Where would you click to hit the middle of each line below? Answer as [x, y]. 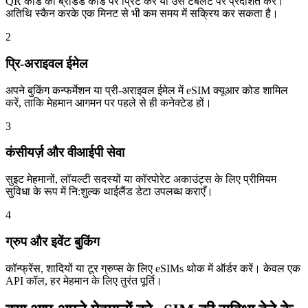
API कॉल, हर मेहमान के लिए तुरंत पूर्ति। [84, 280]
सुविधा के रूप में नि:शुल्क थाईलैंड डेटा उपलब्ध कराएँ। [109, 192]
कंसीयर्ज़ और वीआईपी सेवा [65, 153]
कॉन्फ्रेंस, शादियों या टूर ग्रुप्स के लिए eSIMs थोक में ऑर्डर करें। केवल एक [153, 268]
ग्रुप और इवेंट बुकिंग [53, 241]
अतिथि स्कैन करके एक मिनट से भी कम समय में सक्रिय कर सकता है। [142, 14]
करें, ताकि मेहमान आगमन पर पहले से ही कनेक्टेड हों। [109, 102]
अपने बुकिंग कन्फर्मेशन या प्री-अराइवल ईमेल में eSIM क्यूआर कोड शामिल [147, 90]
